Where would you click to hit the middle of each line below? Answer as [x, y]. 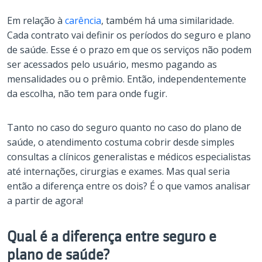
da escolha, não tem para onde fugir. [87, 94]
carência [83, 21]
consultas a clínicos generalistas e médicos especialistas [129, 157]
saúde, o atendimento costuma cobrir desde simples [121, 142]
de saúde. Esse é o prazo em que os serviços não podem [129, 50]
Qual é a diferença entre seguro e [112, 237]
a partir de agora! [45, 201]
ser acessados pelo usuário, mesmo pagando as [112, 65]
